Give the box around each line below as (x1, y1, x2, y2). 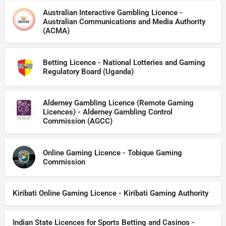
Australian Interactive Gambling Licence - (43, 8, 183, 17)
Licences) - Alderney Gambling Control (43, 107, 173, 117)
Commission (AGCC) (43, 117, 112, 126)
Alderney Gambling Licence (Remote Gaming (43, 98, 194, 107)
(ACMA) (43, 26, 70, 35)
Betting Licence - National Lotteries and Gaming (43, 58, 205, 67)
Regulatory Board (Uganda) (43, 67, 134, 76)
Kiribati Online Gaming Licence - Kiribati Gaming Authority (13, 189, 208, 198)
